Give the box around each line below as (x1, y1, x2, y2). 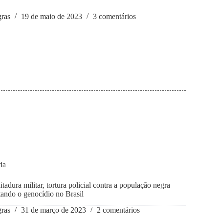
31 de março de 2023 (21, 206, 87, 215)
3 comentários (93, 12, 136, 21)
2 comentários (97, 206, 140, 215)
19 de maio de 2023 (21, 12, 83, 21)
